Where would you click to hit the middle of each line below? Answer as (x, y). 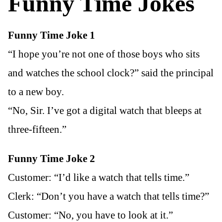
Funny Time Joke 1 (52, 35)
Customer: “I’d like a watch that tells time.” (99, 178)
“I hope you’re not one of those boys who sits (104, 54)
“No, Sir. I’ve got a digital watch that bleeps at (105, 110)
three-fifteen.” (37, 129)
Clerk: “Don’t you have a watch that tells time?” (109, 196)
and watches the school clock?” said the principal (111, 73)
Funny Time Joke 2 (52, 159)
